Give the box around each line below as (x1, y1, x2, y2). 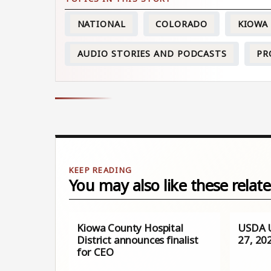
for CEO (77, 245, 114, 260)
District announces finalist (77, 233, 198, 247)
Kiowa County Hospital (77, 221, 183, 235)
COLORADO (155, 18, 208, 30)
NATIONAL (77, 18, 126, 30)
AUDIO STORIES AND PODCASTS (77, 47, 227, 59)
